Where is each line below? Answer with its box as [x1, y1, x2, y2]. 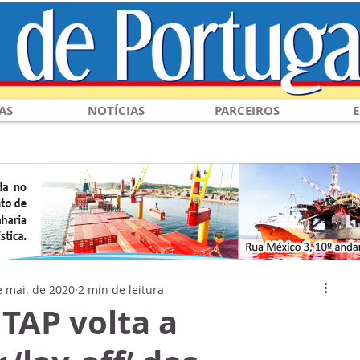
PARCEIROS [214, 102, 280, 119]
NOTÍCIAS [87, 102, 145, 119]
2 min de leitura [78, 281, 164, 297]
